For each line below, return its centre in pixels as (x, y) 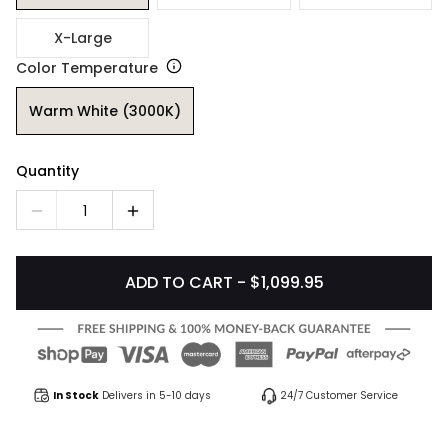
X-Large (82, 37)
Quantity (47, 171)
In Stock (76, 396)
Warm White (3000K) (105, 110)
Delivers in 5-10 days (156, 396)
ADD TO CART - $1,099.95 (224, 282)
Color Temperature (87, 68)
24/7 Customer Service (339, 396)
